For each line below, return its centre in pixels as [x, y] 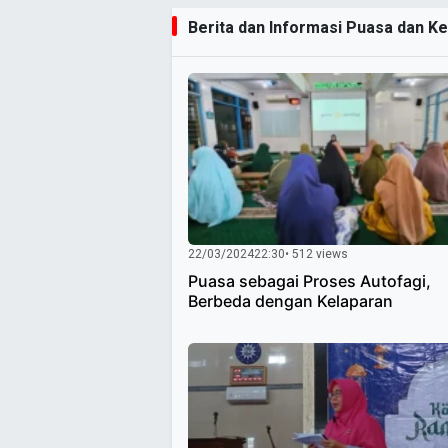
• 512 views [316, 253]
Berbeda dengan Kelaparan [290, 300]
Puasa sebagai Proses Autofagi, [309, 280]
